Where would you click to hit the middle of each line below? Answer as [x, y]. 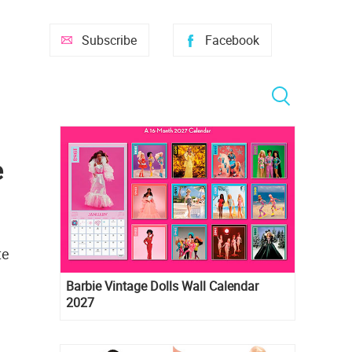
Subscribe [109, 40]
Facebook [232, 40]
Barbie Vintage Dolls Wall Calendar [162, 286]
